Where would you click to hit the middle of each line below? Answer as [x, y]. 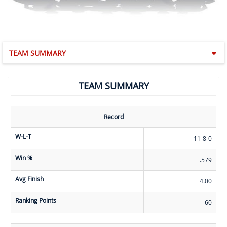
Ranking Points [36, 200]
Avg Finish [29, 179]
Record [113, 117]
